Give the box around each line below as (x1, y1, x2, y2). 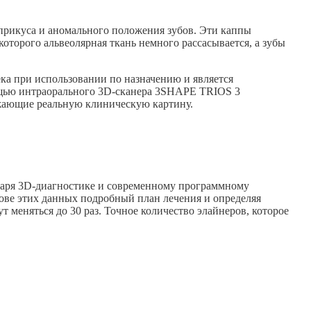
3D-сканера (98, 85, 152, 97)
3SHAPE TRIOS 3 (152, 85, 240, 97)
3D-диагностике (18, 180, 95, 192)
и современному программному (95, 180, 249, 192)
